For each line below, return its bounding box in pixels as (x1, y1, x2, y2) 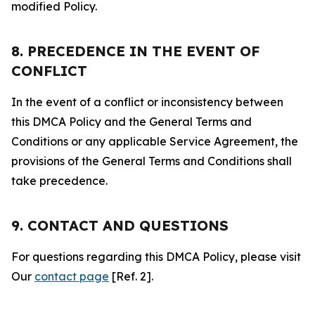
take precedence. (11, 174, 108, 188)
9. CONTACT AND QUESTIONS (11, 217, 229, 234)
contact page (34, 269, 109, 283)
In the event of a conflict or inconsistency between (11, 95, 283, 109)
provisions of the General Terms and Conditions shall (11, 154, 292, 168)
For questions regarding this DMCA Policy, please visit (11, 250, 301, 264)
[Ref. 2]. (109, 269, 153, 283)
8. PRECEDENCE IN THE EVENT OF (11, 42, 259, 60)
